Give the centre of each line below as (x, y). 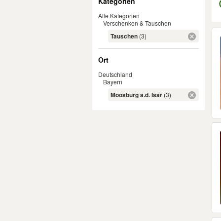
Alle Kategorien (119, 16)
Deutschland (115, 74)
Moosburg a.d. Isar (136, 95)
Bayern (113, 82)
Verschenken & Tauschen (137, 23)
